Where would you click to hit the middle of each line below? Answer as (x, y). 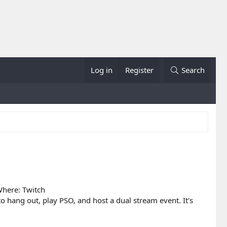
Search (193, 70)
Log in (102, 70)
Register (140, 70)
